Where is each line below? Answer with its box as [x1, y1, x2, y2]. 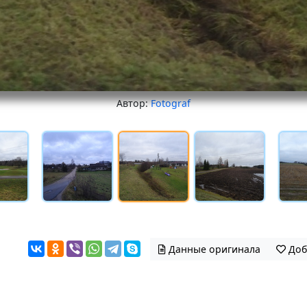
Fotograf [151, 97, 191, 110]
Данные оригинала [168, 243, 260, 256]
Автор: [116, 97, 151, 110]
